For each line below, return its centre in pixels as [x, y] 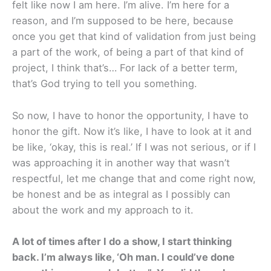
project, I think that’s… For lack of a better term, [125, 68]
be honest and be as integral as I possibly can [121, 194]
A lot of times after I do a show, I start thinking [122, 241]
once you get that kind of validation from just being [134, 37]
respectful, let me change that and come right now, [134, 178]
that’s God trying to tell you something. [105, 84]
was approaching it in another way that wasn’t [121, 162]
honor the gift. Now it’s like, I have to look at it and [132, 131]
